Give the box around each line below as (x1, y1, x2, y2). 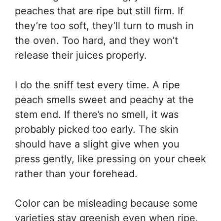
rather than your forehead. (15, 168, 138, 180)
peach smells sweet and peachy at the (15, 94, 194, 106)
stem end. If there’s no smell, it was (15, 109, 179, 120)
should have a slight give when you (15, 138, 180, 150)
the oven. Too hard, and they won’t (15, 35, 178, 46)
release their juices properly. (15, 49, 147, 61)
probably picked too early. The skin (15, 123, 179, 135)
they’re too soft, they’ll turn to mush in (15, 20, 194, 32)
